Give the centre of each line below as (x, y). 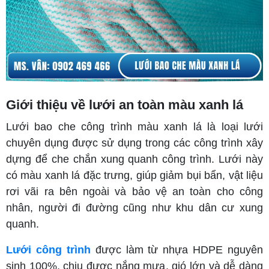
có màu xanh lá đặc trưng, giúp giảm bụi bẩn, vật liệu (134, 175)
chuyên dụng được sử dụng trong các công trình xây (134, 143)
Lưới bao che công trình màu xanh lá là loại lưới (134, 126)
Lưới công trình (48, 249)
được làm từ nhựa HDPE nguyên (177, 249)
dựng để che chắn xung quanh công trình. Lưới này (134, 159)
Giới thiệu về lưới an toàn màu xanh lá (125, 104)
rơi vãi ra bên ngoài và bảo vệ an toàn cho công (134, 191)
